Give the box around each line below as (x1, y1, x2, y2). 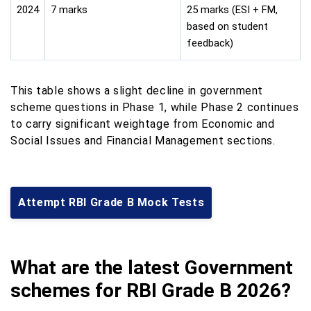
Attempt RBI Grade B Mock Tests (18, 195, 205, 209)
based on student (187, 20, 268, 33)
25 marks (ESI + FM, (187, 3, 278, 16)
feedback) (187, 37, 233, 49)
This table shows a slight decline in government (10, 83, 264, 97)
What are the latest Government (10, 255, 293, 279)
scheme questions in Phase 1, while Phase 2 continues (10, 100, 299, 114)
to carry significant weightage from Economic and (10, 117, 275, 131)
